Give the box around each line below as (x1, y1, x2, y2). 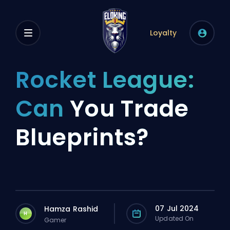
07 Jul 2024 (155, 203, 199, 214)
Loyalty (150, 28, 177, 38)
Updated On (155, 214, 194, 223)
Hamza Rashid (44, 203, 99, 214)
